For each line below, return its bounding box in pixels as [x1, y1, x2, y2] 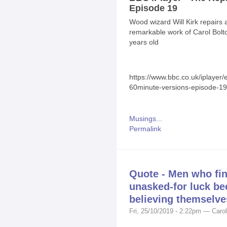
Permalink [129, 125, 161, 133]
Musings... [129, 115, 162, 123]
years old [129, 37, 159, 46]
